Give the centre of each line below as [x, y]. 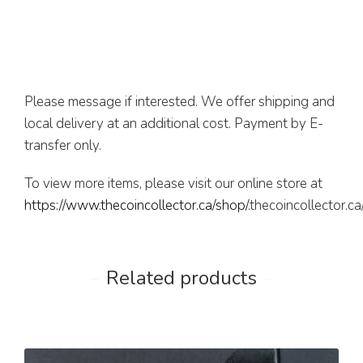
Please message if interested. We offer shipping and [179, 102]
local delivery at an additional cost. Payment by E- [174, 124]
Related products [181, 278]
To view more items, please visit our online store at [173, 184]
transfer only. [63, 146]
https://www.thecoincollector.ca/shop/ [136, 206]
